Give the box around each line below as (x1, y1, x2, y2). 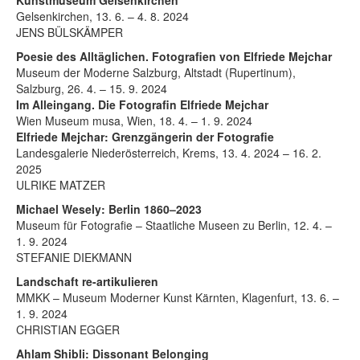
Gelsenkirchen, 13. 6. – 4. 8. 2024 (16, 7, 189, 24)
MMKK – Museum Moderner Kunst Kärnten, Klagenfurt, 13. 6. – (16, 288, 339, 305)
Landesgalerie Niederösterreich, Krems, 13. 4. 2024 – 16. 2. (16, 144, 321, 161)
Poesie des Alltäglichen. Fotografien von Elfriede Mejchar (16, 47, 332, 64)
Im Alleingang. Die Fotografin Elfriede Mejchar (16, 96, 268, 112)
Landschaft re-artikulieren (16, 272, 158, 289)
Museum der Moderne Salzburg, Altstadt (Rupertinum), (16, 63, 296, 80)
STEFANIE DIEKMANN (16, 248, 132, 265)
